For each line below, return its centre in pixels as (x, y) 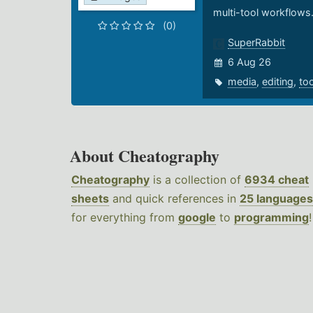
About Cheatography (145, 156)
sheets (90, 199)
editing (277, 82)
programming (271, 218)
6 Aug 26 (249, 62)
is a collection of (197, 180)
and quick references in (174, 199)
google (197, 218)
